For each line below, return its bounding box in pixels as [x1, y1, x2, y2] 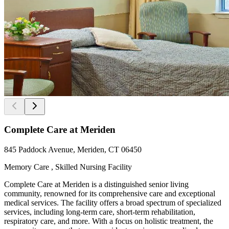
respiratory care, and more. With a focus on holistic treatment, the [4, 217, 213, 226]
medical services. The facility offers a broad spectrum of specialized [4, 198, 221, 208]
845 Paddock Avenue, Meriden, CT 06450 [4, 145, 142, 154]
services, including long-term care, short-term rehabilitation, [4, 208, 195, 217]
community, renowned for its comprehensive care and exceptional [4, 189, 215, 198]
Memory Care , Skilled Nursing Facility [4, 163, 132, 172]
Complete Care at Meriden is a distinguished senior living [4, 180, 189, 189]
